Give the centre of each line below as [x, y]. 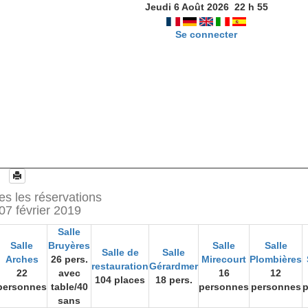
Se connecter [207, 34]
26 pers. [69, 259]
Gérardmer [174, 266]
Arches [22, 259]
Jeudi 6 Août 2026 [187, 7]
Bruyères [69, 245]
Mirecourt [224, 259]
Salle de [120, 252]
